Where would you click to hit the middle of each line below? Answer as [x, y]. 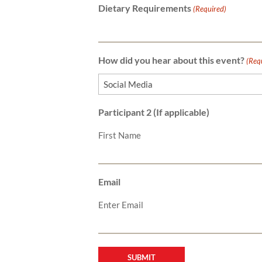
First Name [120, 135]
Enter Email [121, 204]
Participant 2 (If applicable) [154, 112]
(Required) [210, 8]
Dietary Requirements [145, 8]
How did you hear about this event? [171, 60]
